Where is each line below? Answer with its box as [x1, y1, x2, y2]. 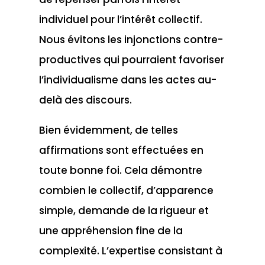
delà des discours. [38, 92, 132, 107]
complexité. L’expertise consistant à [38, 243, 222, 258]
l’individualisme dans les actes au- [38, 72, 216, 87]
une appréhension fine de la [38, 223, 183, 238]
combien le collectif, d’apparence [38, 183, 214, 198]
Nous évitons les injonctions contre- [38, 32, 223, 47]
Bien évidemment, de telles [38, 122, 178, 137]
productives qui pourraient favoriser [38, 52, 224, 67]
